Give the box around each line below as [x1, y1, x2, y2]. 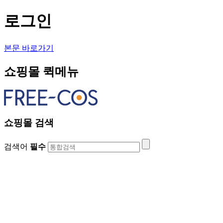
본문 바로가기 [4, 43, 54, 52]
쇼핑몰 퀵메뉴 [4, 65, 79, 78]
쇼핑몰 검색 [4, 117, 54, 128]
